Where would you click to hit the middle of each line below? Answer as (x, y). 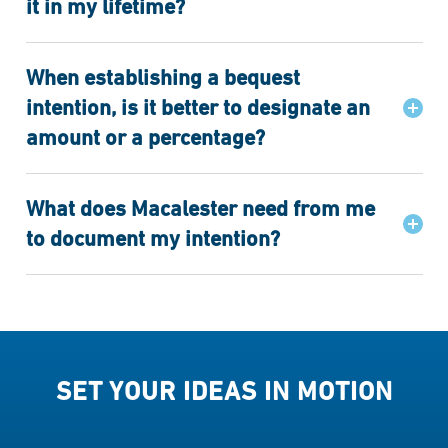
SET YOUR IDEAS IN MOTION (224, 391)
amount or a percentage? (145, 137)
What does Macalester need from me (200, 208)
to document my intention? (152, 238)
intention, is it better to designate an (197, 107)
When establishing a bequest (162, 77)
